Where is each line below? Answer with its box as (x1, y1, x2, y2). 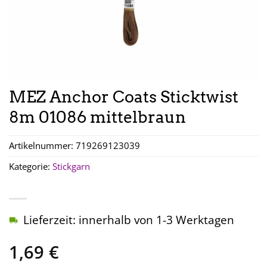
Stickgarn (52, 160, 90, 173)
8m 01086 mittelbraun (9, 107, 186, 127)
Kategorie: (9, 160, 52, 173)
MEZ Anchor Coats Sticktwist (9, 87, 238, 107)
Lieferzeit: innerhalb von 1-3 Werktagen (23, 212, 234, 228)
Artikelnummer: (9, 139, 76, 153)
